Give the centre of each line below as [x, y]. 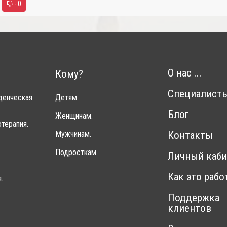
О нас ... [185, 73]
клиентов [190, 208]
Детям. [67, 98]
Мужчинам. [73, 134]
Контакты [190, 135]
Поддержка [194, 198]
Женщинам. [74, 116]
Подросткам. [77, 152]
